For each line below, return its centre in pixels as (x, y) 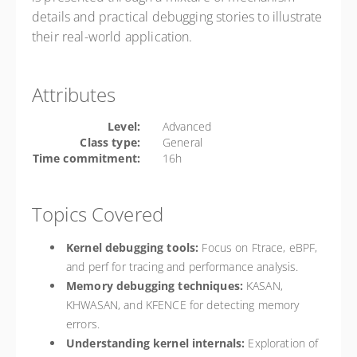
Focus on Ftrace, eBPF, (258, 247)
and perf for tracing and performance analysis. (182, 267)
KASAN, (263, 286)
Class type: (110, 142)
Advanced (187, 126)
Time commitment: (86, 158)
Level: (124, 126)
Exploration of (282, 343)
